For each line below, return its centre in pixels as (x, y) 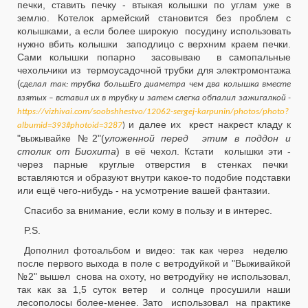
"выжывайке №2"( (61, 138)
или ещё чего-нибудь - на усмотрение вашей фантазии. (145, 190)
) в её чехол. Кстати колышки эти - (204, 151)
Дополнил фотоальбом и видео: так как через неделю (157, 250)
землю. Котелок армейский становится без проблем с (154, 18)
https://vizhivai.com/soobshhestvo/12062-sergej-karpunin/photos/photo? (153, 112)
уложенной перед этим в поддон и (197, 138)
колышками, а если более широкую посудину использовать (154, 31)
